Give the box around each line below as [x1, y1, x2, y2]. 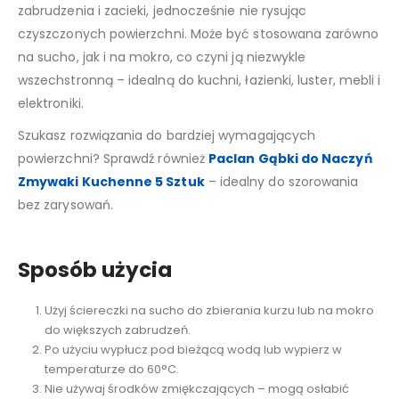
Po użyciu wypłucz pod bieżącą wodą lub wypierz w [44, 341, 342, 359]
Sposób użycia [18, 256, 172, 285]
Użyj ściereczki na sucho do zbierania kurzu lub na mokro [44, 302, 374, 320]
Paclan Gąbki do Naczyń [208, 150, 372, 168]
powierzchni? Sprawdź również [18, 150, 209, 168]
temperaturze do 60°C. [44, 361, 179, 379]
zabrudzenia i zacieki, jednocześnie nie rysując [18, 2, 307, 20]
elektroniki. [18, 94, 84, 113]
